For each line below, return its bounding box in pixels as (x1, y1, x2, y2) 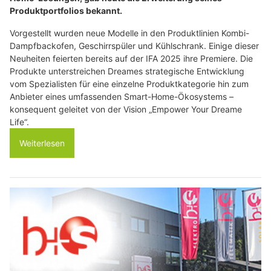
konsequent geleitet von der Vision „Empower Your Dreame (10, 104, 242, 115)
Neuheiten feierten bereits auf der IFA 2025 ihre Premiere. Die (10, 53, 253, 64)
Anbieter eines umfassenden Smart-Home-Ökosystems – (10, 91, 233, 102)
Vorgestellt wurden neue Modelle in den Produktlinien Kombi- (10, 28, 249, 39)
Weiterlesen (19, 138, 65, 149)
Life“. (10, 117, 29, 128)
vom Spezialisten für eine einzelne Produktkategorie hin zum (10, 79, 249, 90)
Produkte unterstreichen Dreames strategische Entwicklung (10, 66, 244, 77)
